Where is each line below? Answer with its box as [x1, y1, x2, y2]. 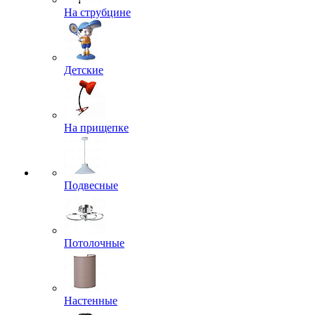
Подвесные [64, 179, 118, 191]
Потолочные [64, 237, 124, 249]
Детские [64, 64, 103, 76]
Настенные [64, 295, 117, 307]
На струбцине [64, 6, 131, 18]
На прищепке [64, 122, 129, 134]
